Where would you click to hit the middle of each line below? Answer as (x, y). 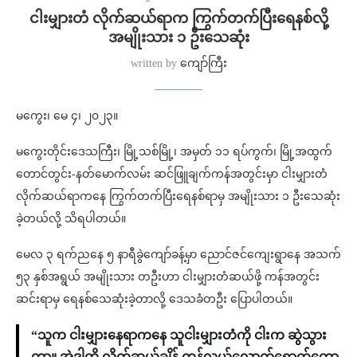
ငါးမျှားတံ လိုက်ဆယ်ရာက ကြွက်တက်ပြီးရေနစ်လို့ (178, 19)
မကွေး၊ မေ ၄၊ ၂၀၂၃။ (67, 116)
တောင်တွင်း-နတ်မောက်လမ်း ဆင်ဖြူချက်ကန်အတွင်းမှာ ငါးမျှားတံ (172, 175)
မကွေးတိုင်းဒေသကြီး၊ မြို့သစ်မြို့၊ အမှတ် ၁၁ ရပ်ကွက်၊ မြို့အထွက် (174, 152)
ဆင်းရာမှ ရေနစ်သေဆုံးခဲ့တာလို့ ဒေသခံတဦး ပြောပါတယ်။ (154, 300)
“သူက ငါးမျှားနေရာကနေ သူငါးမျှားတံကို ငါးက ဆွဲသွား (179, 335)
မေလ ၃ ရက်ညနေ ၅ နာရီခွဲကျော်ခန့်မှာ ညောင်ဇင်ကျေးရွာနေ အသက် (178, 255)
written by (155, 64)
